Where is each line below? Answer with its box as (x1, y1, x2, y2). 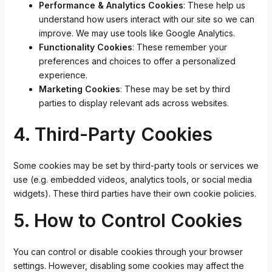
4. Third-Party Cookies (13, 123, 212, 145)
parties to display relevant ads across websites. (38, 98, 229, 108)
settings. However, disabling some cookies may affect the (13, 260, 244, 271)
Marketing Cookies (38, 84, 120, 94)
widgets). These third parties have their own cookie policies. (13, 188, 256, 199)
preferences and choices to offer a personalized (38, 56, 236, 66)
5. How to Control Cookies (13, 209, 242, 231)
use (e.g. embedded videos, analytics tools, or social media (13, 174, 252, 185)
